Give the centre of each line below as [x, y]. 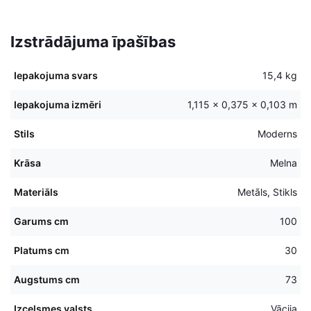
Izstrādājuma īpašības [93, 41]
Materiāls [36, 192]
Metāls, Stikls [267, 192]
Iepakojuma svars [56, 75]
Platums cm [42, 250]
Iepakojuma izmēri [58, 104]
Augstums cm [47, 279]
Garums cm [41, 221]
